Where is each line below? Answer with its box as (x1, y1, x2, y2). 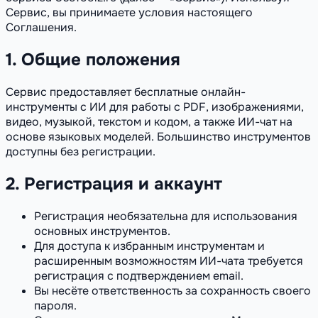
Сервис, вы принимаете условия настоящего (6, 4, 253, 20)
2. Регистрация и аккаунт (6, 172, 222, 194)
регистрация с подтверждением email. (34, 268, 243, 283)
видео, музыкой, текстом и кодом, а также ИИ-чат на (6, 114, 292, 129)
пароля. (34, 297, 77, 313)
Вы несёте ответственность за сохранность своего (34, 283, 311, 298)
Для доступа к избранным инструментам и (34, 238, 265, 253)
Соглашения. (6, 19, 77, 35)
